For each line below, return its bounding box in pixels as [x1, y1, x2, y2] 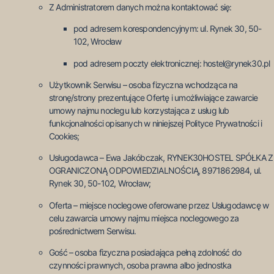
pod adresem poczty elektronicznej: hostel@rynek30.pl [73, 57, 270, 68]
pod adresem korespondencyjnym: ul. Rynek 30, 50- [73, 23, 262, 34]
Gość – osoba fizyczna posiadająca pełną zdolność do [49, 247, 242, 258]
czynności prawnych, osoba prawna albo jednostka [49, 260, 232, 271]
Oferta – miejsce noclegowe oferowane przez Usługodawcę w [49, 199, 269, 210]
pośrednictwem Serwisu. [49, 225, 136, 236]
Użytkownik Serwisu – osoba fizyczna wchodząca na [49, 80, 238, 91]
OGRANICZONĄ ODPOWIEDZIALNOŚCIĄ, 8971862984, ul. [49, 165, 262, 176]
